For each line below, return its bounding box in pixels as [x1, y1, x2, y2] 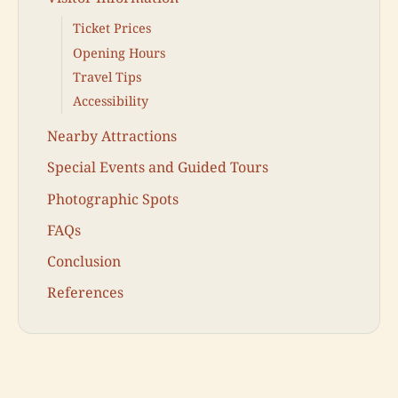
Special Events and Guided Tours [47, 157, 268, 178]
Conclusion [47, 251, 121, 271]
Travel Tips [73, 68, 141, 86]
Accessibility [73, 92, 148, 110]
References [47, 283, 123, 303]
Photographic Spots [47, 188, 179, 209]
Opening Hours [73, 44, 165, 61]
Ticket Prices [73, 20, 151, 37]
